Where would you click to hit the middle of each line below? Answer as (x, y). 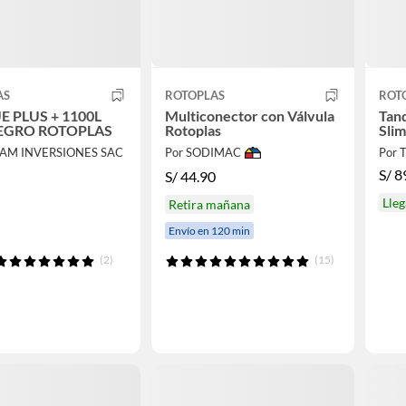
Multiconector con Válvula (249, 116)
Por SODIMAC (203, 153)
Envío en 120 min (209, 230)
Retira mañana (209, 204)
